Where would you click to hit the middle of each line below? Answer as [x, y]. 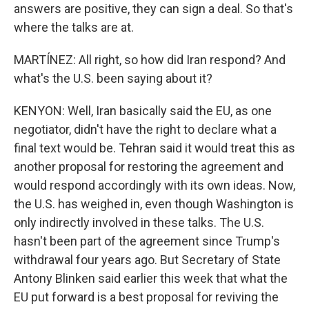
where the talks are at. [74, 27]
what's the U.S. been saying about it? [113, 78]
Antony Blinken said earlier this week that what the [151, 278]
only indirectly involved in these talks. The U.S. [139, 222]
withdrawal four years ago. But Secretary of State [147, 260]
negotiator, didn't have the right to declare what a [145, 129]
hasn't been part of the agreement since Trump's [147, 241]
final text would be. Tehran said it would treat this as [154, 148]
